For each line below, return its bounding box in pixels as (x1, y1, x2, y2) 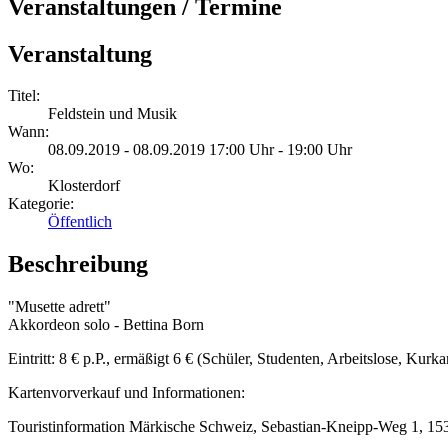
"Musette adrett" (8, 298, 111, 316)
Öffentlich (48, 213, 112, 231)
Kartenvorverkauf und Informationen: (8, 384, 245, 402)
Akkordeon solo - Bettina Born (8, 316, 204, 334)
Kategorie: (8, 195, 74, 213)
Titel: (8, 87, 40, 105)
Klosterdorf (48, 177, 120, 195)
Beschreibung (8, 251, 148, 278)
